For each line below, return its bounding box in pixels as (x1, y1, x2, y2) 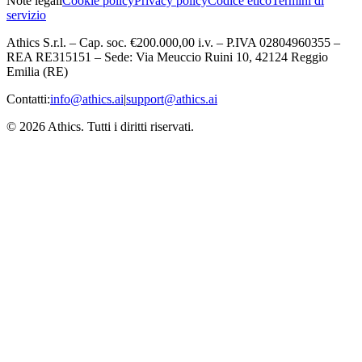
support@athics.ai (126, 92, 217, 107)
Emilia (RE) (6, 65, 68, 79)
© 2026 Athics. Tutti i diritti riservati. (6, 120, 194, 134)
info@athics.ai (50, 92, 124, 107)
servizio (6, 8, 46, 23)
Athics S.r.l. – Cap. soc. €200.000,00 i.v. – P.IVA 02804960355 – (6, 36, 340, 50)
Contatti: (6, 92, 50, 107)
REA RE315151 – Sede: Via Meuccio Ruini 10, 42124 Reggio (6, 50, 328, 65)
